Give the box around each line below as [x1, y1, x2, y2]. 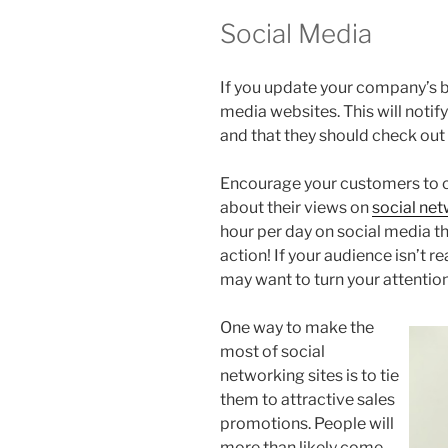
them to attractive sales [220, 389, 395, 409]
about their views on [220, 197, 372, 217]
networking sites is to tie [220, 365, 399, 385]
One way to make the [220, 317, 374, 337]
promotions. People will [220, 413, 394, 433]
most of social [220, 341, 325, 361]
